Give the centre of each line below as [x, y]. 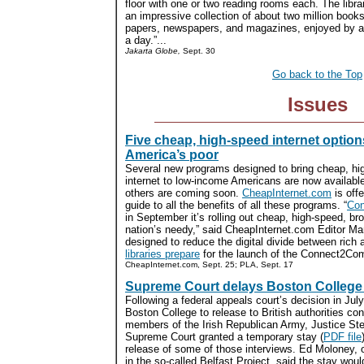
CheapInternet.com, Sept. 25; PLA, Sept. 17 [209, 264]
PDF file [342, 336]
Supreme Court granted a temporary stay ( [224, 336]
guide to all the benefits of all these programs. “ [236, 205]
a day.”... [146, 40]
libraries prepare [162, 253]
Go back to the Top [317, 74]
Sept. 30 [198, 51]
